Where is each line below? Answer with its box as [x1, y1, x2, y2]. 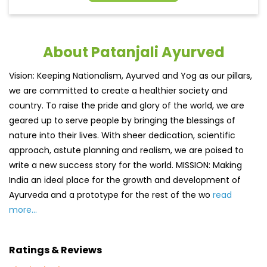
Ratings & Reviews [9, 243, 102, 257]
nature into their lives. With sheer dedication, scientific [9, 129, 235, 142]
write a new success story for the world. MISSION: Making [9, 159, 242, 172]
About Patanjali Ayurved [42, 42, 225, 63]
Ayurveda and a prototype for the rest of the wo [9, 189, 213, 201]
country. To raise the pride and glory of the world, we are [9, 100, 244, 112]
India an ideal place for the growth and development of [9, 174, 241, 187]
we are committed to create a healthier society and [9, 85, 228, 97]
